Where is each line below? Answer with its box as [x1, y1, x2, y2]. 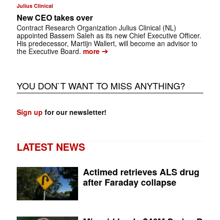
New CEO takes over [16, 11, 93, 23]
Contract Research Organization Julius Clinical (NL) [16, 22, 176, 32]
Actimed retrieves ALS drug [83, 165, 200, 178]
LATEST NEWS [16, 139, 85, 154]
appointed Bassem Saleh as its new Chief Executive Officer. [16, 30, 201, 40]
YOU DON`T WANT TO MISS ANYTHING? [16, 79, 185, 92]
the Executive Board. [16, 46, 81, 56]
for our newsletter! [42, 107, 107, 117]
